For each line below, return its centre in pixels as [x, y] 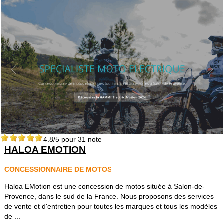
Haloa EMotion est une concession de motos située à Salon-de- [105, 186]
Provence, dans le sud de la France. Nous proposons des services [109, 196]
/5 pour [65, 139]
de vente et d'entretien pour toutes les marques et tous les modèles [111, 206]
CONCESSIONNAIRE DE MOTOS [58, 169]
